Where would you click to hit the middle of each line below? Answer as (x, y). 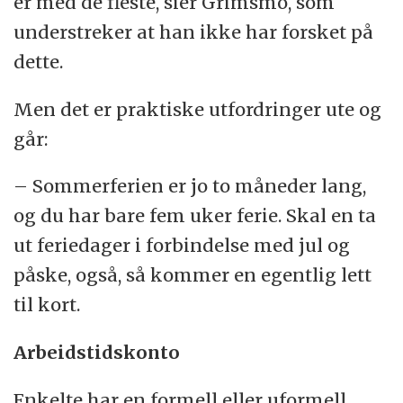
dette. (39, 61)
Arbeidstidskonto (97, 353)
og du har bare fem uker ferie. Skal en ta (195, 216)
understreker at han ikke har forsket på (194, 31)
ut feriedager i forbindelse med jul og (182, 246)
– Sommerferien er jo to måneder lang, (190, 186)
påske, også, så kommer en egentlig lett (193, 275)
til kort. (47, 305)
